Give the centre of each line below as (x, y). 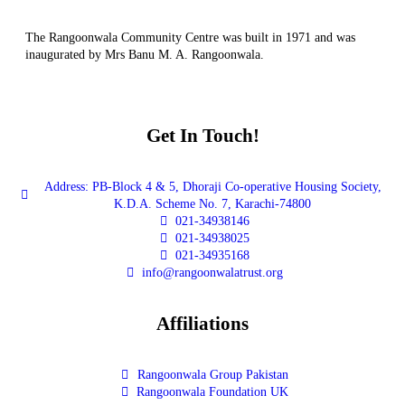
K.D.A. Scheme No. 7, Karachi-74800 (213, 204)
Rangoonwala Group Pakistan (212, 375)
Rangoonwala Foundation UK (213, 392)
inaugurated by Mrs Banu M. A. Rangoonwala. (145, 55)
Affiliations (202, 323)
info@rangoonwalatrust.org (213, 273)
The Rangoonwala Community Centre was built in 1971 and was (190, 38)
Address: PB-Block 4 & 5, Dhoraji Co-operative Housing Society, (212, 187)
